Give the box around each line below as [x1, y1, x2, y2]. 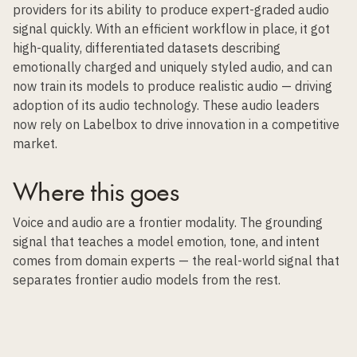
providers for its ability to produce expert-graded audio [13, 2, 329, 18]
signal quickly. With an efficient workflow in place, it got [13, 21, 330, 37]
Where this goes [13, 175, 179, 207]
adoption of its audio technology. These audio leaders [13, 97, 320, 113]
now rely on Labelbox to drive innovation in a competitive [13, 116, 339, 132]
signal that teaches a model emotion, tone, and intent [13, 233, 320, 249]
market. [13, 135, 57, 151]
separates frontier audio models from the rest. [13, 272, 280, 288]
